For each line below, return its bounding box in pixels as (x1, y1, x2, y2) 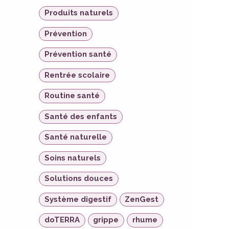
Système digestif (44, 194, 111, 204)
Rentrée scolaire (44, 70, 110, 80)
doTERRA (44, 215, 80, 225)
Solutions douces (44, 174, 113, 184)
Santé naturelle (44, 132, 107, 142)
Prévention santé (44, 50, 111, 59)
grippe (93, 215, 119, 225)
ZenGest (125, 194, 159, 204)
